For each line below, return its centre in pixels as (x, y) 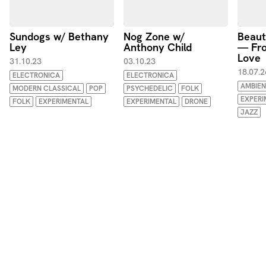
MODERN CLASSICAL (47, 88)
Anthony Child (158, 47)
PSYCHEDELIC (150, 88)
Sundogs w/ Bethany (59, 37)
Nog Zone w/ (154, 37)
